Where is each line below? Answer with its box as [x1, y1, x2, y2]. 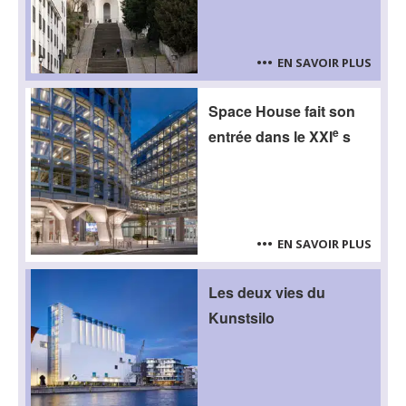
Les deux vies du [208, 282, 325, 303]
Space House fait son [208, 101, 355, 121]
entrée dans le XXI [208, 126, 333, 147]
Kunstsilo [208, 307, 275, 328]
